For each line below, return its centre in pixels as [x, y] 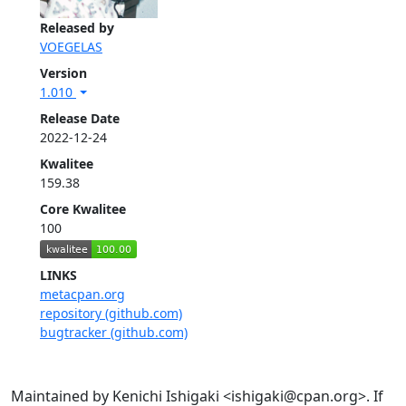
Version [63, 73]
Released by [77, 28]
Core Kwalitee [83, 209]
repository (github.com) [111, 313]
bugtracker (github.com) [114, 332]
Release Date [80, 119]
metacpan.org [82, 294]
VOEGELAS [71, 47]
